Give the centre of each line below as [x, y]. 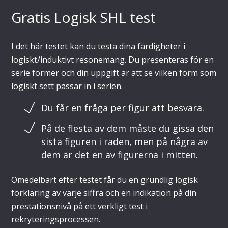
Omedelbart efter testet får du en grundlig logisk [105, 179]
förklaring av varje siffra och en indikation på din [104, 193]
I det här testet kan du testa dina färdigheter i [98, 46]
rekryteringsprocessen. [56, 219]
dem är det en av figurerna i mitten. [120, 154]
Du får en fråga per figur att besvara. [123, 108]
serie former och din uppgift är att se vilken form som [114, 73]
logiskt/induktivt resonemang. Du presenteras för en [113, 59]
